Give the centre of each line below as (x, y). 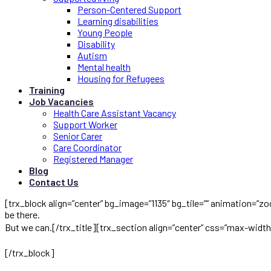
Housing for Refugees (121, 78)
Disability (96, 44)
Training (47, 90)
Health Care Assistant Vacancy (115, 113)
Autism (92, 55)
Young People (105, 32)
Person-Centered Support (129, 9)
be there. (22, 214)
